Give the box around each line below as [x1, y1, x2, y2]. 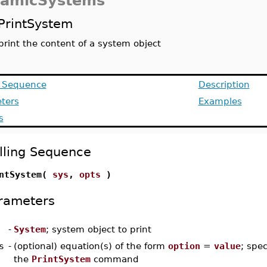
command [90, 254, 139, 264]
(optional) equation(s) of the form [13, 241, 168, 251]
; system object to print [45, 224, 151, 234]
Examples [198, 96, 242, 106]
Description [198, 79, 250, 89]
